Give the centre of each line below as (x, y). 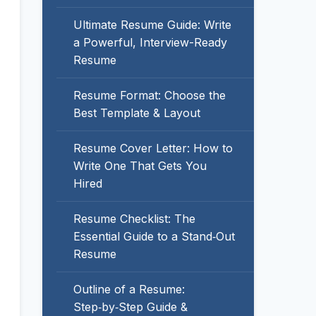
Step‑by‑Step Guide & (130, 307)
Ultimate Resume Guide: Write (152, 25)
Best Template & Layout (137, 113)
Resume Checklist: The (134, 219)
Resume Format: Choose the (150, 95)
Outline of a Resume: (129, 289)
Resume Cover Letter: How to (153, 148)
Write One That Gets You (140, 166)
